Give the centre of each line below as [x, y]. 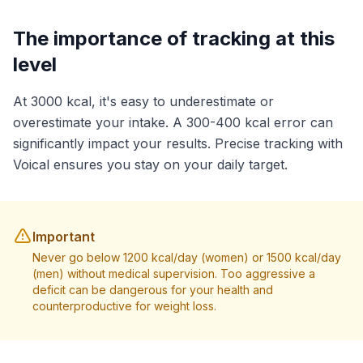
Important [64, 237]
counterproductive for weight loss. [124, 306]
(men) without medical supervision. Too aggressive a [174, 273]
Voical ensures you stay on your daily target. [150, 164]
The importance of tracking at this [174, 38]
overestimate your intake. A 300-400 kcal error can [173, 122]
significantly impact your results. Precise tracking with [178, 143]
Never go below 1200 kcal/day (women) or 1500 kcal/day [187, 257]
